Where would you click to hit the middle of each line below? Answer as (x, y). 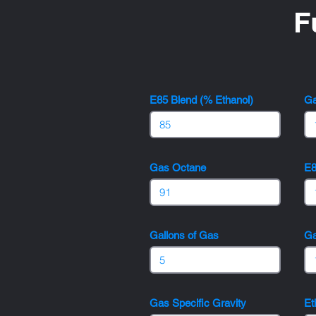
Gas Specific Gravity (198, 303)
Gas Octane (178, 168)
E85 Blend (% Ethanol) (201, 100)
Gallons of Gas (184, 235)
